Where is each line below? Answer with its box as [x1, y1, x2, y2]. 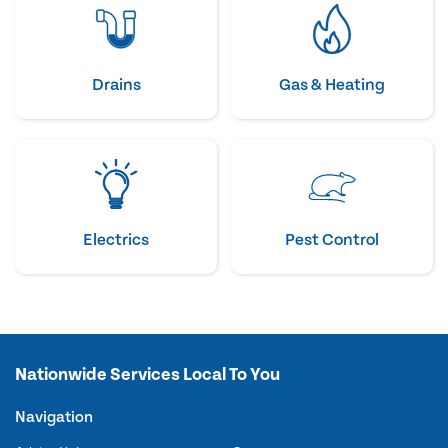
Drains [91, 75, 141, 96]
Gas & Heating [278, 75, 385, 96]
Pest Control [284, 230, 379, 251]
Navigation [15, 408, 93, 427]
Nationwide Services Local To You [15, 364, 280, 386]
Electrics [83, 230, 150, 251]
